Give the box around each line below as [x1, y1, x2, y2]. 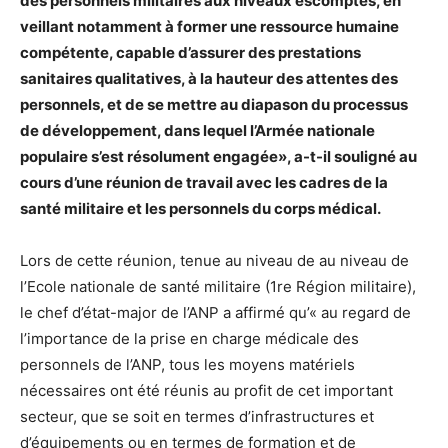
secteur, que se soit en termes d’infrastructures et [20, 407, 374, 427]
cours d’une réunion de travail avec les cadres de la [20, 173, 388, 193]
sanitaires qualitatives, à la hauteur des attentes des [20, 69, 398, 89]
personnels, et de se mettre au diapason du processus [20, 95, 408, 115]
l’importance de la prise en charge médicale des [20, 329, 359, 349]
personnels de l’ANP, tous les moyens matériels [20, 355, 355, 375]
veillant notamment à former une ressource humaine [20, 17, 399, 37]
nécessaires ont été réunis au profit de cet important [20, 381, 393, 401]
